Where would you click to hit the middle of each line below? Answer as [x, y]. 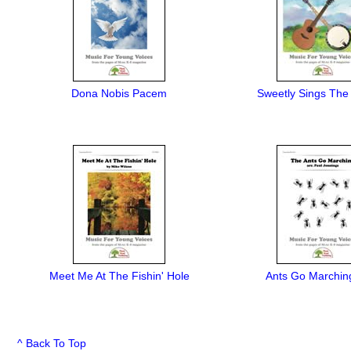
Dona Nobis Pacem [119, 93]
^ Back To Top [52, 343]
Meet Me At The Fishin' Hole [119, 276]
